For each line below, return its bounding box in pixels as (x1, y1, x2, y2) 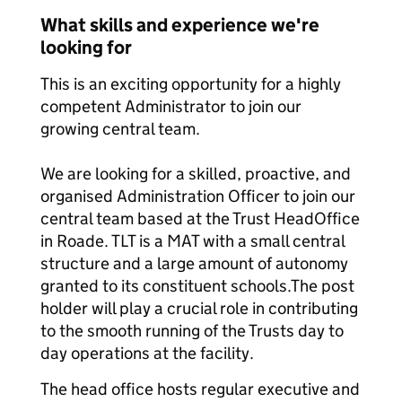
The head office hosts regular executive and (40, 379, 360, 399)
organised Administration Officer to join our (40, 186, 355, 206)
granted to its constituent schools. (40, 275, 291, 296)
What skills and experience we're (40, 13, 319, 37)
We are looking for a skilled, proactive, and (40, 163, 351, 184)
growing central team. (40, 118, 200, 139)
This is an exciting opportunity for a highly (40, 74, 341, 94)
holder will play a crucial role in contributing (40, 298, 358, 319)
